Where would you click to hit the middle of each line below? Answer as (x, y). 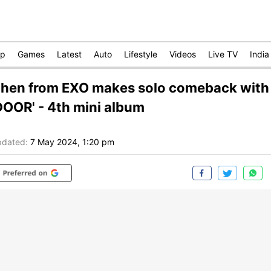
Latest (69, 54)
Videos (183, 54)
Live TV (223, 54)
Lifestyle (141, 54)
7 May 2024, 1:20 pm (72, 142)
